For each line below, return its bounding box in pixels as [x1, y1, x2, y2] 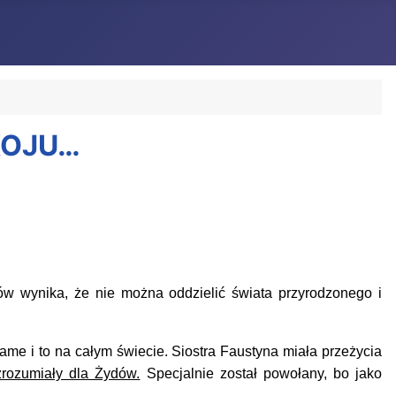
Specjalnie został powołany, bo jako [140, 366, 383, 381]
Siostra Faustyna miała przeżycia [171, 344, 383, 359]
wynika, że [19, 286, 95, 301]
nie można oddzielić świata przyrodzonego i [95, 286, 382, 301]
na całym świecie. [49, 344, 172, 359]
